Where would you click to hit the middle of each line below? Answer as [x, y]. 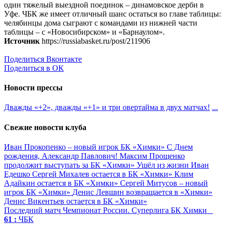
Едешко [18, 174]
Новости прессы [33, 88]
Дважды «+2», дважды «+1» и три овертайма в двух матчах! [107, 107]
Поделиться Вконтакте [43, 59]
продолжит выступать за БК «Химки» [70, 165]
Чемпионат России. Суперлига [116, 210]
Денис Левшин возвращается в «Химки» [142, 192]
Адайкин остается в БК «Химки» [62, 183]
